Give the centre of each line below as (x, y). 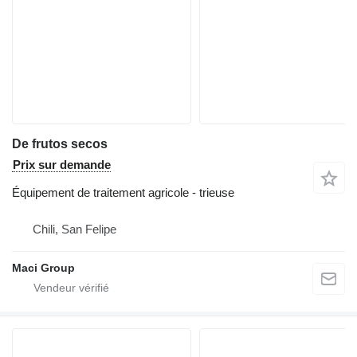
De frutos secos (60, 144)
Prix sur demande (62, 165)
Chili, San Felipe (75, 229)
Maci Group (43, 268)
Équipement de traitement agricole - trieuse (123, 193)
